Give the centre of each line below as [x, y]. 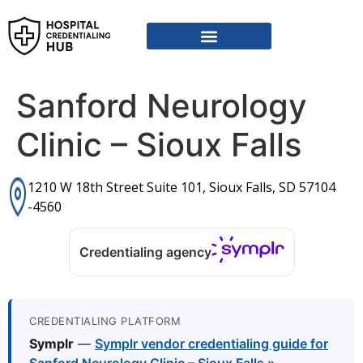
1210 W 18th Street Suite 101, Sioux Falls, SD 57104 [181, 187]
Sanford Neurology [162, 106]
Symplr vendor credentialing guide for [211, 344]
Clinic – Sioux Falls [159, 145]
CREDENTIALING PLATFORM [105, 321]
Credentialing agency [145, 252]
